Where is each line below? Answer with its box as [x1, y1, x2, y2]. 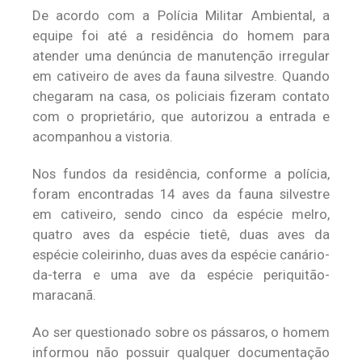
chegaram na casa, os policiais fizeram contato [32, 87, 330, 104]
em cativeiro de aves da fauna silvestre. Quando [32, 67, 330, 84]
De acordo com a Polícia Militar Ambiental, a [32, 6, 330, 23]
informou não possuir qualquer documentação [32, 343, 330, 360]
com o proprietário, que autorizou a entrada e [32, 107, 330, 124]
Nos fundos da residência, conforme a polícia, [32, 165, 330, 182]
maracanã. [32, 286, 96, 303]
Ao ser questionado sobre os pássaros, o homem [32, 323, 330, 340]
